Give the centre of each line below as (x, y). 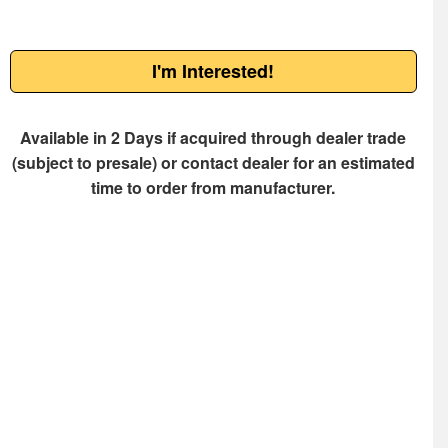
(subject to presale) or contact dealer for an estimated (213, 163)
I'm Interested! (213, 71)
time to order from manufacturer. (213, 188)
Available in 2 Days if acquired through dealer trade (213, 138)
